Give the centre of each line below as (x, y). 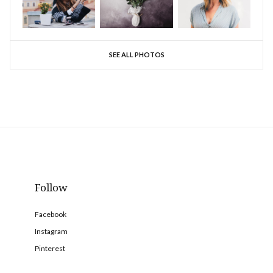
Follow (51, 187)
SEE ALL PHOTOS (136, 54)
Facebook (51, 214)
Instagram (51, 231)
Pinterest (50, 248)
